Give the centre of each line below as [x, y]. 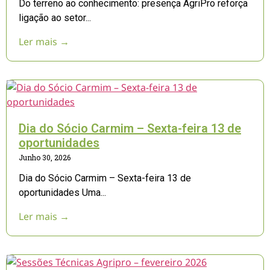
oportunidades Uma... [62, 192]
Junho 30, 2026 [45, 157]
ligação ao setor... [55, 17]
